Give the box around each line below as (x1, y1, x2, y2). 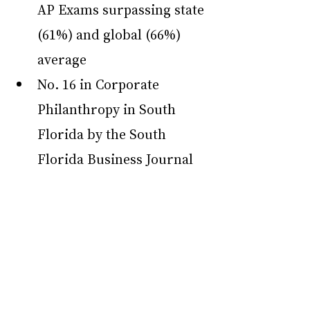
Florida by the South (37, 125, 170, 143)
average (37, 50, 86, 69)
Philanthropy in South (37, 100, 179, 118)
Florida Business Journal (37, 149, 193, 168)
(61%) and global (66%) (37, 25, 184, 44)
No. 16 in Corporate (37, 75, 163, 93)
